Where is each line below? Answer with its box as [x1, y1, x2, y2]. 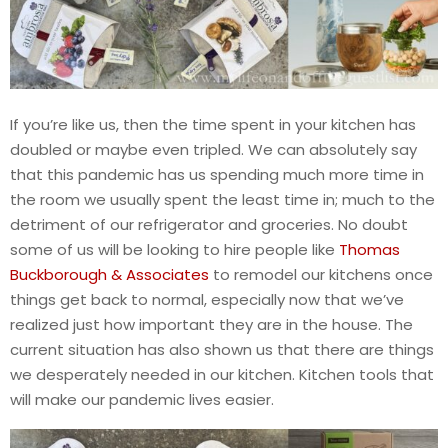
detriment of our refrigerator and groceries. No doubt [10, 213, 408, 235]
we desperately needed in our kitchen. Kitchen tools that [10, 363, 434, 385]
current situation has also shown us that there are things [10, 338, 434, 360]
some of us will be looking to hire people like [10, 238, 339, 260]
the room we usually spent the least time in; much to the [10, 188, 435, 210]
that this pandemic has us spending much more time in [10, 163, 424, 185]
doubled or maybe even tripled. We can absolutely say [10, 138, 417, 160]
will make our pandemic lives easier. [10, 388, 274, 410]
